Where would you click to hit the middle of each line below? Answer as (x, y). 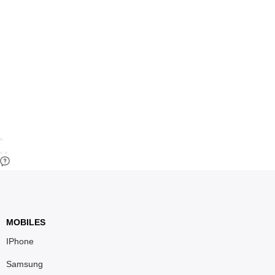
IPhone (20, 241)
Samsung (25, 264)
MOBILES (26, 222)
